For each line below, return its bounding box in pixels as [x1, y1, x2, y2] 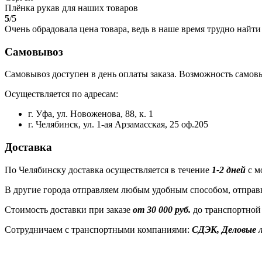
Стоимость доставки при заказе [5, 204, 133, 215]
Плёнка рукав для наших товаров [5, 2, 138, 13]
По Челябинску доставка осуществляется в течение [5, 164, 212, 175]
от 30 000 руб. [133, 204, 191, 215]
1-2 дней [212, 164, 246, 175]
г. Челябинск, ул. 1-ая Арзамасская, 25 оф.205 [28, 119, 208, 130]
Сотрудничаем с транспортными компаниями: [5, 224, 192, 235]
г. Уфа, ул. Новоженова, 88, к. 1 [28, 109, 153, 119]
